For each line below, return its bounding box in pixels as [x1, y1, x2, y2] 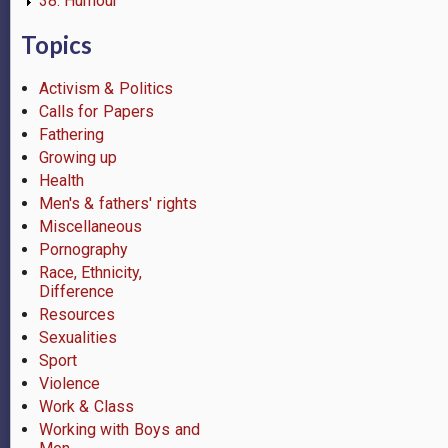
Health [38, 170, 84, 190]
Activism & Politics [38, 78, 174, 98]
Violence [38, 373, 100, 393]
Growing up [38, 147, 118, 167]
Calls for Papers [38, 101, 155, 121]
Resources [38, 304, 115, 324]
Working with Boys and [38, 419, 200, 439]
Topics [21, 29, 92, 59]
